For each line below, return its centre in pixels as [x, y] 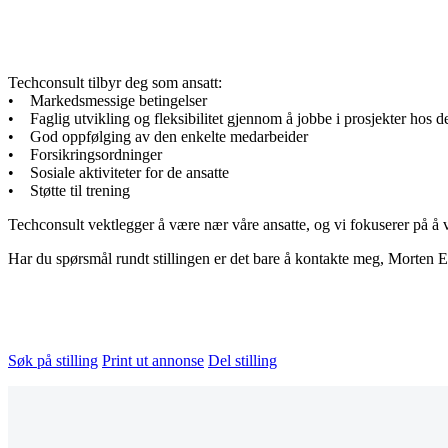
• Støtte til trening [71, 190]
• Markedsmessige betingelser [109, 100]
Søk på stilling [53, 360]
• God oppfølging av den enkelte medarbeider [158, 136]
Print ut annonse [153, 360]
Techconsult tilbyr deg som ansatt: [115, 82]
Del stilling [242, 360]
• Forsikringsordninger [85, 154]
